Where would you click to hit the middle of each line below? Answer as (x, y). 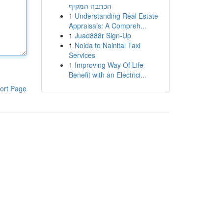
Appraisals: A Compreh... (107, 26)
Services (82, 55)
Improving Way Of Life (109, 65)
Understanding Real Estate (116, 16)
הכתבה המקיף (90, 6)
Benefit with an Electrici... (107, 75)
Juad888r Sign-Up (103, 35)
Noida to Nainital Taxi (107, 45)
